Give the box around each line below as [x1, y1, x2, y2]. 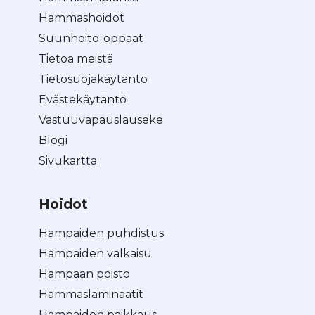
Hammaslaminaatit [39, 287, 143, 301]
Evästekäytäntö [39, 92, 127, 106]
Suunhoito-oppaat [39, 31, 143, 45]
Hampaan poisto [39, 266, 130, 281]
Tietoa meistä [39, 51, 113, 65]
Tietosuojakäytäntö [39, 72, 148, 86]
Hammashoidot [39, 11, 124, 25]
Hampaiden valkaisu [39, 246, 152, 260]
